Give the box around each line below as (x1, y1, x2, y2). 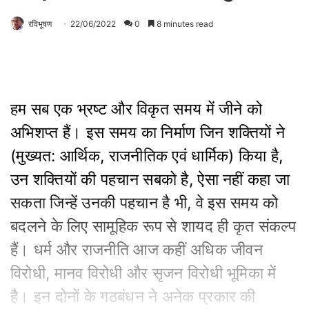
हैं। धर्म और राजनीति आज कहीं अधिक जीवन (10, 240, 263, 260)
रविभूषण (28, 19, 52, 30)
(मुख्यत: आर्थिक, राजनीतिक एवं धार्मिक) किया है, (10, 146, 283, 166)
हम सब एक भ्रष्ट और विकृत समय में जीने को (10, 99, 263, 119)
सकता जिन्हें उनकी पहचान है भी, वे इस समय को (10, 193, 279, 213)
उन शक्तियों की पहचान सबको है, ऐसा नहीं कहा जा (10, 170, 290, 190)
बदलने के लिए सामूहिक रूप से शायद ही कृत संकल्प (10, 217, 296, 237)
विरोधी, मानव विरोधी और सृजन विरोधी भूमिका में (10, 263, 277, 283)
